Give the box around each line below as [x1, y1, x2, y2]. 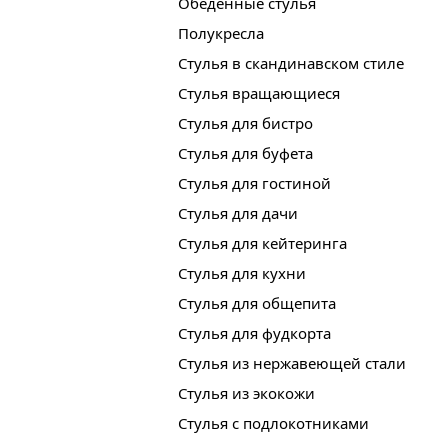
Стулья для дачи [177, 203, 298, 224]
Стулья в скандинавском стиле [177, 53, 404, 74]
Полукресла [177, 23, 264, 44]
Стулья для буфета [177, 143, 313, 164]
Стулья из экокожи [177, 383, 315, 404]
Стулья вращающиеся [177, 83, 340, 104]
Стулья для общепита [177, 293, 336, 314]
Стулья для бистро [177, 113, 313, 134]
